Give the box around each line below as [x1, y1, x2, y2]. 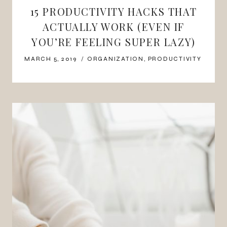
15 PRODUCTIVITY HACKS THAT [30, 4, 197, 18]
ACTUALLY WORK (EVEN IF [42, 19, 185, 33]
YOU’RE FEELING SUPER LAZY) [31, 34, 196, 49]
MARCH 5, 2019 [24, 55, 77, 62]
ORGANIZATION [87, 55, 144, 62]
